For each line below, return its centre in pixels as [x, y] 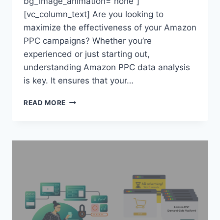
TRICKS [79, 173]
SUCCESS [82, 193]
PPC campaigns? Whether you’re [88, 41]
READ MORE [45, 103]
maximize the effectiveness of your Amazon [110, 28]
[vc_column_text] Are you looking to [94, 14]
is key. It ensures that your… [79, 81]
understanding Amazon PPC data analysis [107, 68]
